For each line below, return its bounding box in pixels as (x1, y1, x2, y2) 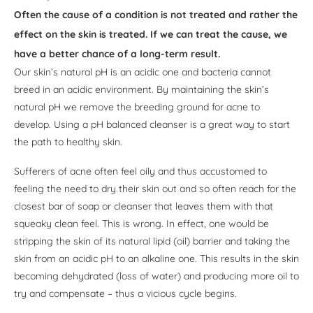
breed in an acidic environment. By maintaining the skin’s (14, 83, 269, 96)
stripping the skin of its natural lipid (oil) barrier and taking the (14, 235, 290, 248)
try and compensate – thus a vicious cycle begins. (14, 287, 237, 300)
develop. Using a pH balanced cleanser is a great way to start (14, 118, 290, 131)
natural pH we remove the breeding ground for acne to (14, 101, 260, 114)
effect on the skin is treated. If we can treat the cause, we (14, 28, 287, 41)
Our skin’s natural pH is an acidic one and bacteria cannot (14, 66, 271, 79)
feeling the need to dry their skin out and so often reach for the (14, 182, 296, 196)
